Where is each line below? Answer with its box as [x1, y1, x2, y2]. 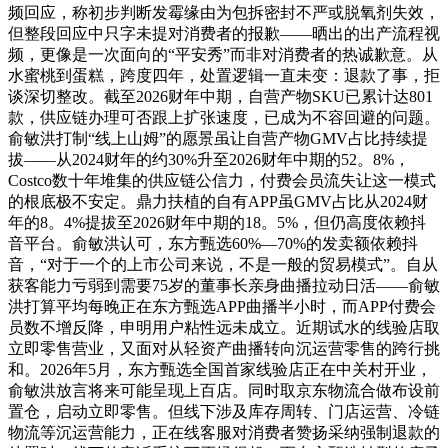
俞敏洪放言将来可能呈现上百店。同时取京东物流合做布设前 [8, 381, 440, 399]
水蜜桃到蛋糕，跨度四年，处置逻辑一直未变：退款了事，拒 [8, 66, 440, 84]
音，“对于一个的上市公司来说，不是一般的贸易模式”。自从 [8, 255, 438, 273]
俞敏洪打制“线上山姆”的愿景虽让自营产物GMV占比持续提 [8, 129, 428, 147]
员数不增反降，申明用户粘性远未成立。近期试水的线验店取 [8, 318, 440, 336]
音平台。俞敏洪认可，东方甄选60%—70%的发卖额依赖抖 [8, 234, 418, 252]
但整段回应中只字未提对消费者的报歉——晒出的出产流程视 [8, 24, 440, 42]
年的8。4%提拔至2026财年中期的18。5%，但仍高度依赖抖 [8, 213, 426, 231]
